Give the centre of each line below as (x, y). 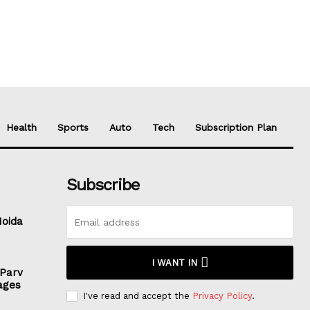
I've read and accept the (137, 296)
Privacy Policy (222, 296)
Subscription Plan (236, 128)
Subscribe (102, 185)
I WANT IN (174, 263)
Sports (73, 128)
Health (21, 128)
